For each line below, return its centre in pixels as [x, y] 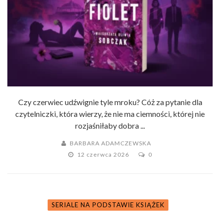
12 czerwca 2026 [104, 154]
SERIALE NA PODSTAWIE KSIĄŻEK [108, 205]
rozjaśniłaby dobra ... [110, 125]
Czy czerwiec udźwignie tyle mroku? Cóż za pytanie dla [110, 102]
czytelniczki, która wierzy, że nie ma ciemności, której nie [110, 113]
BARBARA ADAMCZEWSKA [110, 143]
